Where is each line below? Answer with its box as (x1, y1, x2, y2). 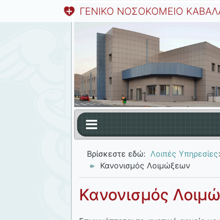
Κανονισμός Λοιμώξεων (100, 160, 190, 170)
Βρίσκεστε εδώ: (87, 148, 145, 159)
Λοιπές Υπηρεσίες (150, 148, 218, 159)
